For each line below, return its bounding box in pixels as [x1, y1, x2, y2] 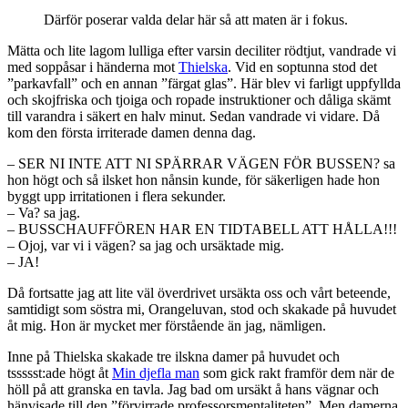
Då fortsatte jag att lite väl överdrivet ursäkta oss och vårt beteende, [7, 285, 391, 301]
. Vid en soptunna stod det [228, 59, 377, 76]
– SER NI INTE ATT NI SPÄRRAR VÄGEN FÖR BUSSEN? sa [7, 156, 395, 172]
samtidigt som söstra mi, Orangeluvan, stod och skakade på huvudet [7, 301, 396, 318]
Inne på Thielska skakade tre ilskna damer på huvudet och [7, 349, 340, 365]
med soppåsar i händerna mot [7, 59, 178, 76]
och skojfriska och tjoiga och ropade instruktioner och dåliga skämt [7, 92, 391, 108]
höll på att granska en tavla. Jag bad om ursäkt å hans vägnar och [7, 382, 379, 398]
